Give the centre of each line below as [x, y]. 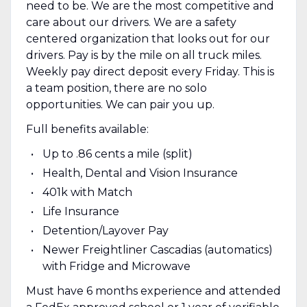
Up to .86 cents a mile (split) [117, 153]
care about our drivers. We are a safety [131, 22]
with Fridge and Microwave [116, 266]
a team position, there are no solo [116, 88]
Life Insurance [81, 211]
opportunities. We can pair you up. [120, 104]
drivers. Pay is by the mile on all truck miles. [144, 55]
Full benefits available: [87, 129]
